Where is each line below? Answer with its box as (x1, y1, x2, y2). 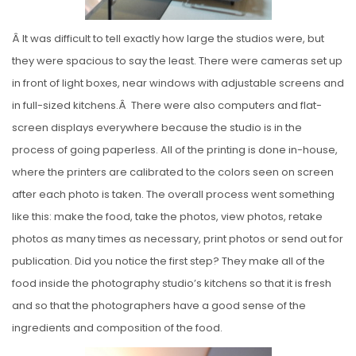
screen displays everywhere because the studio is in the (12, 119, 302, 135)
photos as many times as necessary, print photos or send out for (12, 230, 343, 246)
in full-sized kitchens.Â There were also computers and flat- (12, 97, 322, 113)
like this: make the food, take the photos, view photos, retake (12, 208, 323, 224)
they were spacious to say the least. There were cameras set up (12, 52, 342, 68)
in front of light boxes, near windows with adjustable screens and (12, 75, 344, 91)
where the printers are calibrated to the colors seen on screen (12, 164, 334, 180)
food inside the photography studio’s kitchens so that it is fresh (12, 275, 331, 291)
